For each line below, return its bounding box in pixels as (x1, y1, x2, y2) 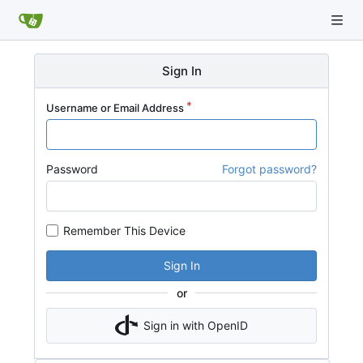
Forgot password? (222, 162, 317, 176)
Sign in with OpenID (143, 318, 248, 332)
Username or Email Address (46, 101, 184, 114)
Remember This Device (63, 223, 186, 237)
